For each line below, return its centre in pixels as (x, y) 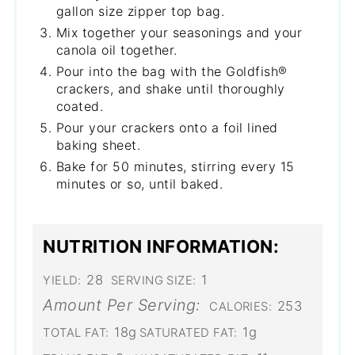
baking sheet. (98, 145)
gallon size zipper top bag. (140, 11)
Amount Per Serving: (122, 305)
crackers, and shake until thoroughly (170, 89)
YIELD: (62, 281)
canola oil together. (116, 50)
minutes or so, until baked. (139, 184)
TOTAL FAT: (76, 333)
